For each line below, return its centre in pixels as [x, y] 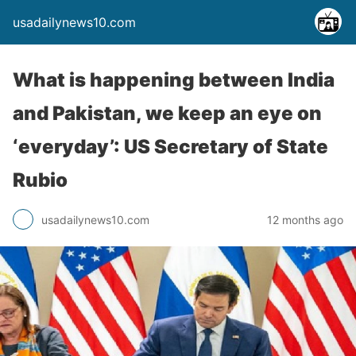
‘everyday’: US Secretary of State [170, 147]
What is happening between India [174, 80]
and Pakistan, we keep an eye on [167, 113]
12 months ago [305, 219]
